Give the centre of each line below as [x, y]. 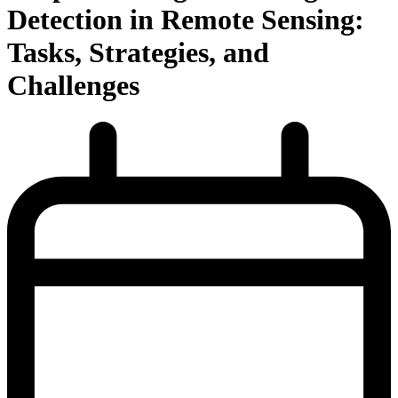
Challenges [73, 86]
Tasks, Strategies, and [138, 53]
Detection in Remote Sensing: [186, 20]
